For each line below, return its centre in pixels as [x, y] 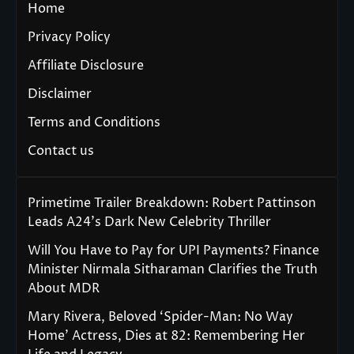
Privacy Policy [69, 38]
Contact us [61, 151]
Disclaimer [60, 94]
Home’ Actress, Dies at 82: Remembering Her [166, 336]
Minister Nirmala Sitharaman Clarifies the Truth [173, 270]
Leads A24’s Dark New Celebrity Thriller [149, 222]
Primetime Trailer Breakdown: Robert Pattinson [172, 203]
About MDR [64, 289]
